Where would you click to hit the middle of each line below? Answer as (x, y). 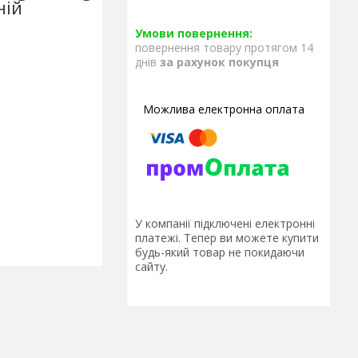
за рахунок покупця (219, 62)
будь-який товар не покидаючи (220, 253)
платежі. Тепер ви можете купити (227, 238)
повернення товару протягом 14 (224, 48)
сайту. (151, 267)
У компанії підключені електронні (225, 224)
